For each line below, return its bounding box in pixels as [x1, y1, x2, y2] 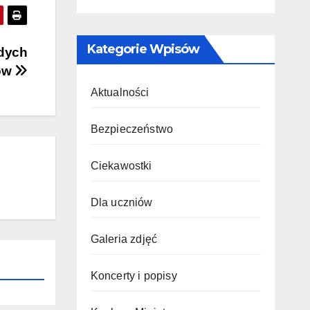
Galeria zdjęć [90, 233, 158, 245]
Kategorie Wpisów [86, 42, 200, 57]
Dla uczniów [90, 197, 153, 208]
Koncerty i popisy [90, 270, 177, 282]
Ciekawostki [90, 160, 152, 172]
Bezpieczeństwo [90, 123, 174, 135]
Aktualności [90, 86, 149, 98]
